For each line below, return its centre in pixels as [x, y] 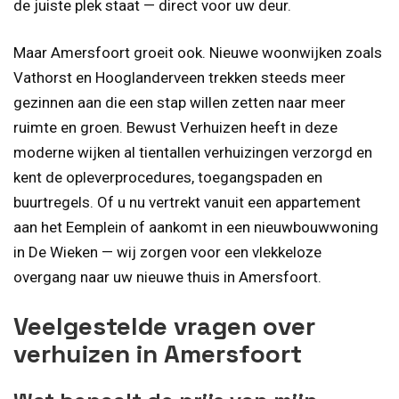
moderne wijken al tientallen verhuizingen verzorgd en [193, 153]
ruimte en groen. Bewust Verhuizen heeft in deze [175, 128]
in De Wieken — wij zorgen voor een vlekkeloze [167, 252]
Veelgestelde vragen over [164, 326]
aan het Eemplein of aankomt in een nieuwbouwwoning [196, 228]
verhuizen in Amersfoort [158, 353]
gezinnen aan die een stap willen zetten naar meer [179, 103]
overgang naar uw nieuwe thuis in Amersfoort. [167, 277]
